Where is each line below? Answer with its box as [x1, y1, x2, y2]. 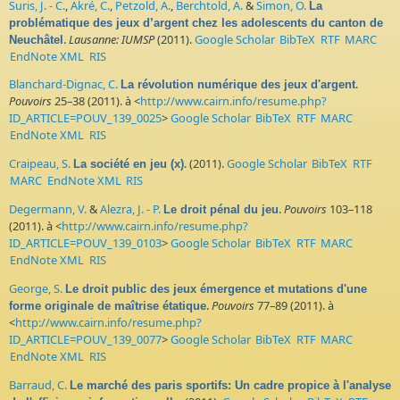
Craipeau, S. [9, 155, 71, 172]
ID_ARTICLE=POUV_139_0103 [9, 234, 162, 251]
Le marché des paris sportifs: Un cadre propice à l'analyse [70, 378, 391, 392]
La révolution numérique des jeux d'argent [121, 78, 355, 92]
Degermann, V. [9, 200, 87, 217]
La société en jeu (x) [73, 157, 184, 171]
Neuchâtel [9, 32, 63, 46]
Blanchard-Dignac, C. [9, 76, 118, 93]
